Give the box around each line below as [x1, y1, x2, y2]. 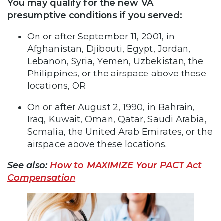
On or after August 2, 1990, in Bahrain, [27, 101, 195, 112]
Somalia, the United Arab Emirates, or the [27, 126, 213, 137]
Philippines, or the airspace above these [27, 68, 206, 79]
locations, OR [27, 80, 91, 91]
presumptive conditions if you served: [7, 9, 183, 21]
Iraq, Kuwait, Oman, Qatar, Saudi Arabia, [27, 113, 207, 125]
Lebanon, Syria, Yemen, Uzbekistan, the [27, 55, 204, 67]
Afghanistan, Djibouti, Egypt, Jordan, [27, 43, 191, 54]
